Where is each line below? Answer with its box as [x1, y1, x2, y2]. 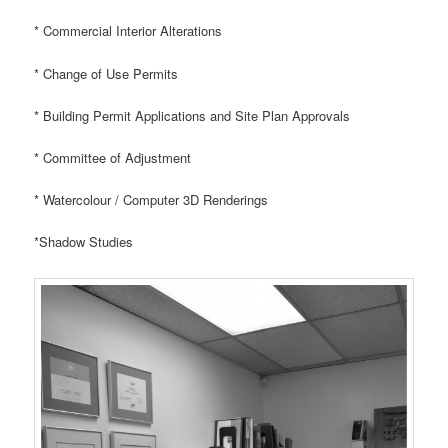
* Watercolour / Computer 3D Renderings [34, 189, 269, 209]
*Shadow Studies [34, 232, 134, 252]
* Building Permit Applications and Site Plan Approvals [34, 105, 351, 125]
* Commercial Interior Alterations [34, 21, 223, 41]
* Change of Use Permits [34, 63, 179, 83]
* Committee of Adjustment [34, 147, 192, 167]
